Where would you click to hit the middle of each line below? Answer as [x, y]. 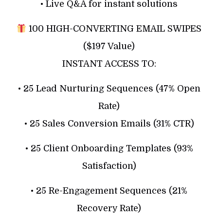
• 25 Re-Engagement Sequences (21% [109, 191]
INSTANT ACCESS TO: [109, 64]
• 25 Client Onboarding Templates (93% [109, 148]
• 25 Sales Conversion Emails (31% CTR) [109, 123]
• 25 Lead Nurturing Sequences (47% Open [109, 88]
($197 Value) [109, 46]
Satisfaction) [109, 166]
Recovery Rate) [109, 208]
